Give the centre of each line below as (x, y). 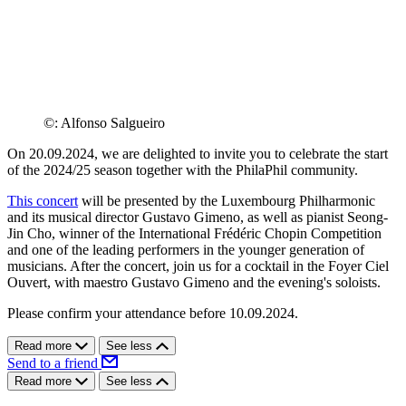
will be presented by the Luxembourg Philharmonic (227, 201)
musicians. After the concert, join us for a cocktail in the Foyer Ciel (198, 266)
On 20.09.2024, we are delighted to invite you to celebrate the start (198, 154)
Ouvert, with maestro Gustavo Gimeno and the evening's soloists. (194, 283)
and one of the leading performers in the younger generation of (186, 250)
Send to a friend (54, 363)
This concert (43, 201)
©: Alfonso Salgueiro (104, 123)
